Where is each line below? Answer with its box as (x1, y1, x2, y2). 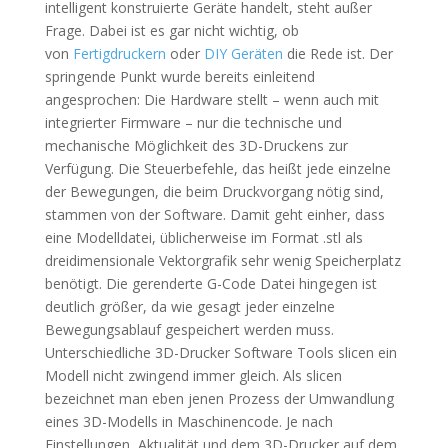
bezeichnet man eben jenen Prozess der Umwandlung (44, 389, 394, 408)
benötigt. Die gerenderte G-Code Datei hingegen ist (44, 274, 377, 293)
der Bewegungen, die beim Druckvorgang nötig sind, (44, 182, 384, 201)
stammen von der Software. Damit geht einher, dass (44, 205, 385, 224)
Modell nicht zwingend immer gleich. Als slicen (44, 366, 342, 385)
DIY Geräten (203, 44, 283, 63)
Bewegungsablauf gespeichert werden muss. (44, 320, 334, 339)
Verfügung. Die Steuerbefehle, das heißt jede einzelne (44, 159, 391, 178)
